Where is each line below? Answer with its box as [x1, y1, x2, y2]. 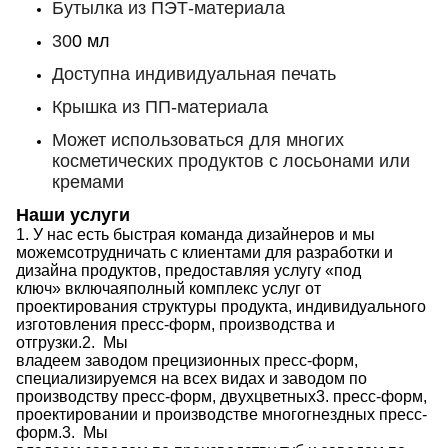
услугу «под [274, 262, 361, 279]
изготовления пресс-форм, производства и [16, 316, 335, 333]
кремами [52, 172, 124, 192]
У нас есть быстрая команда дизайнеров [33, 226, 335, 243]
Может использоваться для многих [52, 130, 344, 150]
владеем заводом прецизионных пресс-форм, [16, 352, 358, 369]
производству [16, 388, 118, 405]
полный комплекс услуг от [128, 280, 321, 297]
